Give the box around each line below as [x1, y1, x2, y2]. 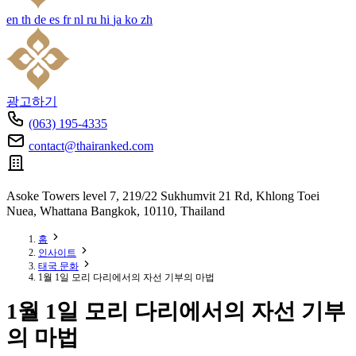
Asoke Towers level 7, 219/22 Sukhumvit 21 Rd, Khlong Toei [6, 189, 319, 203]
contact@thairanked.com [29, 139, 153, 153]
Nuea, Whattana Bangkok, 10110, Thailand [6, 204, 225, 218]
